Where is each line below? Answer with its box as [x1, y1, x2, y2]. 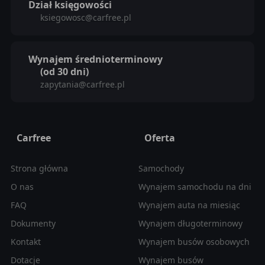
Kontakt [10, 235, 41, 247]
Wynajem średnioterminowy [28, 52, 163, 66]
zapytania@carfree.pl [40, 78, 125, 90]
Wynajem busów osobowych [138, 235, 250, 247]
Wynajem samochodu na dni [138, 180, 251, 192]
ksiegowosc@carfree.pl [40, 11, 131, 23]
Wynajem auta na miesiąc [138, 199, 240, 211]
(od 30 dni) [40, 64, 89, 78]
